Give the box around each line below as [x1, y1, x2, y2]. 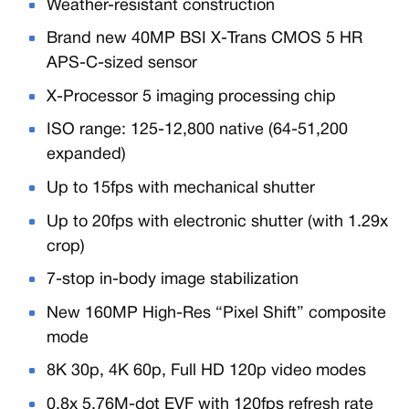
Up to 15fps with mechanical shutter [47, 180, 316, 196]
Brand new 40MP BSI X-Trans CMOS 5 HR [47, 31, 363, 47]
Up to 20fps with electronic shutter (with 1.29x [47, 214, 389, 230]
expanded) [47, 147, 127, 163]
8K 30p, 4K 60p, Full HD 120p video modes [47, 363, 367, 380]
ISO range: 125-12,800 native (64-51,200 [47, 122, 349, 139]
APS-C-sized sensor [47, 56, 198, 72]
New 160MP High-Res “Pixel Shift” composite [47, 305, 387, 321]
